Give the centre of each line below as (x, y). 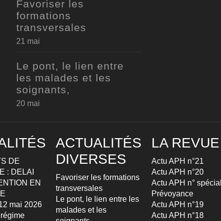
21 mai (28, 41)
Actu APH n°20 (178, 172)
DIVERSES (91, 159)
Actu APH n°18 (178, 215)
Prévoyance (172, 193)
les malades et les (63, 77)
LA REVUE (185, 143)
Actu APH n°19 (178, 204)
